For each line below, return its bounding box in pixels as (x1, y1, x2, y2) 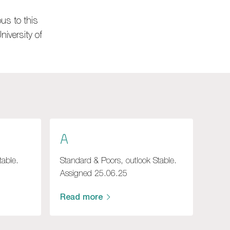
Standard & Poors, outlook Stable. (60, 155, 177, 165)
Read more (60, 191, 103, 202)
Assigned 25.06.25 (60, 168, 128, 178)
